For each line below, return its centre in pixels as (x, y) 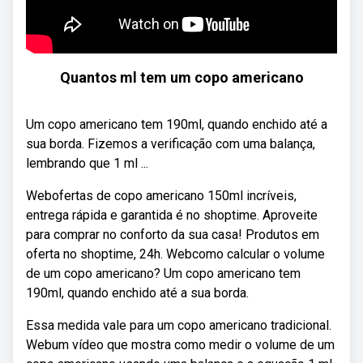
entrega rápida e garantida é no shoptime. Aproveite (172, 215)
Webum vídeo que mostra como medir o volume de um (180, 345)
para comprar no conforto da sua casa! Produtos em (173, 235)
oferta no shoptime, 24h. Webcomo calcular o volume (175, 254)
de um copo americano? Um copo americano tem (163, 273)
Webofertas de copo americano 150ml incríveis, (161, 196)
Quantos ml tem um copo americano (181, 77)
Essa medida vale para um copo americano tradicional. (179, 325)
